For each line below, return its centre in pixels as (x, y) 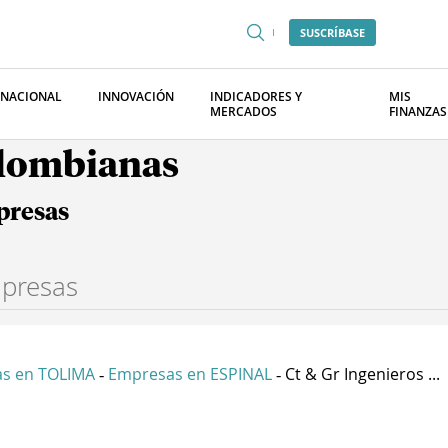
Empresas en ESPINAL (190, 374)
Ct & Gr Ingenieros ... (362, 374)
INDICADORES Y (256, 96)
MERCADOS (243, 111)
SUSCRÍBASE (332, 32)
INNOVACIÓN (136, 96)
